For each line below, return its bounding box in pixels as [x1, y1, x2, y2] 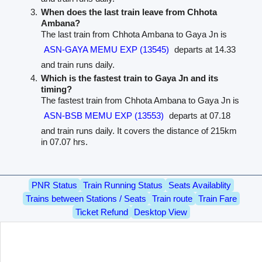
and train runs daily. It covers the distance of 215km [41, 126, 237, 136]
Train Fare [198, 194, 237, 204]
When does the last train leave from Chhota [41, 7, 218, 18]
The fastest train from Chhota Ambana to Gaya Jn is [41, 95, 240, 106]
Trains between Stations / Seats [25, 194, 146, 204]
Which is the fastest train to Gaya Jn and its [41, 73, 219, 84]
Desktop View [133, 207, 187, 218]
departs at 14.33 [172, 44, 236, 55]
